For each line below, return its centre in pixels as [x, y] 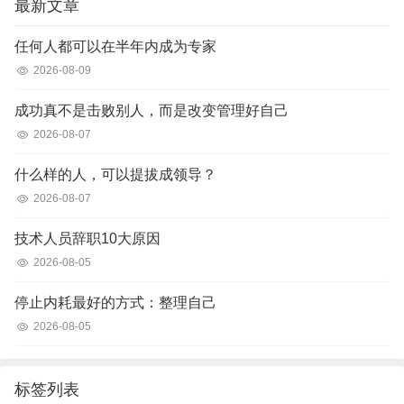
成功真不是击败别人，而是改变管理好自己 [151, 110]
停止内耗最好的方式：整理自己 [115, 303]
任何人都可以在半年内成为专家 [115, 46]
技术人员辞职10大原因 [87, 239]
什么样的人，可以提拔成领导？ [115, 174]
